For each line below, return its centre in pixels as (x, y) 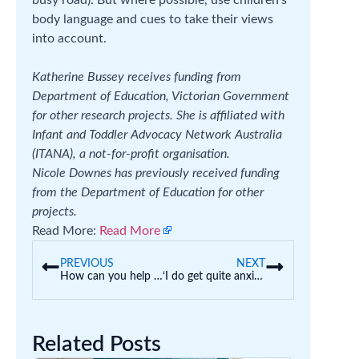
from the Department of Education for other (148, 192)
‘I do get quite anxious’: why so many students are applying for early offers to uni (259, 276)
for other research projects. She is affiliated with (158, 115)
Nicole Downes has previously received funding (156, 173)
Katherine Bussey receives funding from (137, 77)
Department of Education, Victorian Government (161, 96)
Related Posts (97, 344)
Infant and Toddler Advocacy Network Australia (157, 134)
